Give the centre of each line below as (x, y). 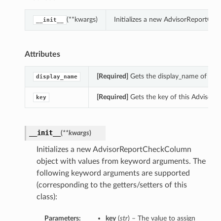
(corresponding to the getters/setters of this (111, 185)
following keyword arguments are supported (113, 173)
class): (47, 197)
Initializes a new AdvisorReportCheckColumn (114, 150)
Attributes (42, 55)
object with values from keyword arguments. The (121, 162)
